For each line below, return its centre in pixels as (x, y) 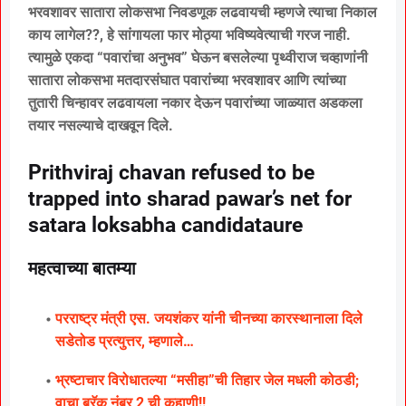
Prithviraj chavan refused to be (171, 173)
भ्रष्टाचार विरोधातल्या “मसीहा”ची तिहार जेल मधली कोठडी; (207, 381)
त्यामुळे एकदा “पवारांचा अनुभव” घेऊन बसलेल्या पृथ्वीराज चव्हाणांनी (198, 58)
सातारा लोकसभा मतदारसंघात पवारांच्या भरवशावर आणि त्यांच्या (187, 81)
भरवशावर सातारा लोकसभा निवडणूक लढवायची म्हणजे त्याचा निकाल (203, 13)
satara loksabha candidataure (165, 226)
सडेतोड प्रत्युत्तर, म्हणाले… (125, 342)
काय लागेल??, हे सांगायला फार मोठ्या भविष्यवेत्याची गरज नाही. (189, 35)
